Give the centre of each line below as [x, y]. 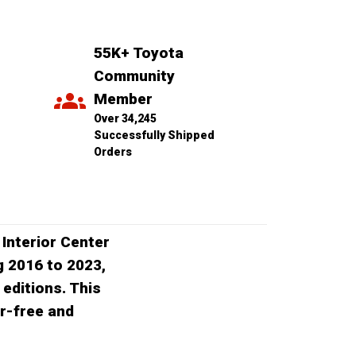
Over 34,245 [125, 118]
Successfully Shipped [154, 135]
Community [134, 75]
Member [123, 99]
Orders [113, 151]
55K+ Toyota [139, 52]
